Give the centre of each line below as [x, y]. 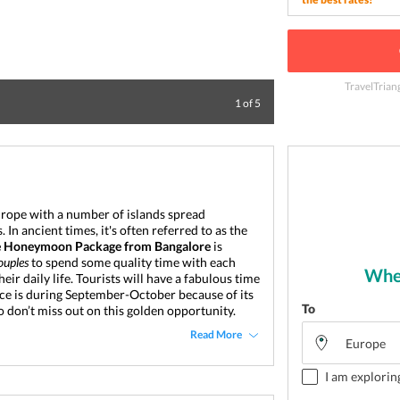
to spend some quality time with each [132, 262]
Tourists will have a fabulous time [168, 278]
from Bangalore [167, 246]
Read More [217, 334]
